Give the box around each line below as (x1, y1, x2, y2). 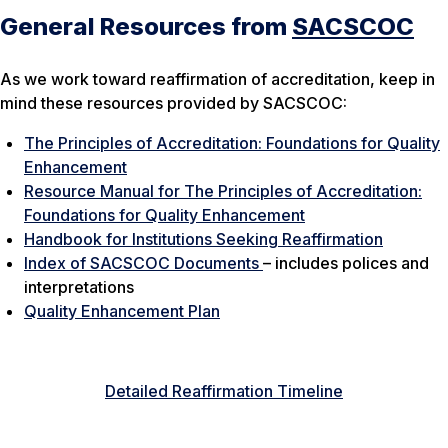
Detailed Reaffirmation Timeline (105, 381, 343, 402)
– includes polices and (263, 253, 429, 274)
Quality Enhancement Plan (24, 301, 220, 322)
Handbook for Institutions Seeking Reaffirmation (24, 229, 383, 250)
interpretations (24, 277, 134, 298)
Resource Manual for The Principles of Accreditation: (24, 181, 422, 202)
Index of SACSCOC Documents (24, 253, 263, 274)
